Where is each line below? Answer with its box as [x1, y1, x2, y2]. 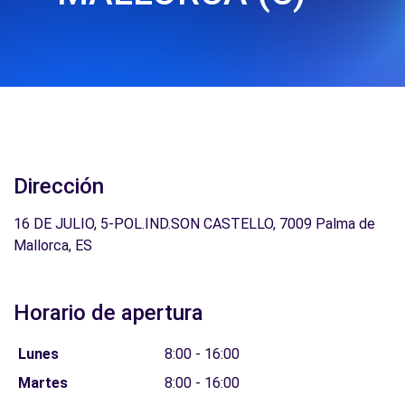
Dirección [14, 174, 104, 199]
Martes [17, 374, 68, 391]
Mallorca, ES [14, 237, 92, 254]
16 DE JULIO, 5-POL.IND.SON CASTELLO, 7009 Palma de [14, 215, 375, 232]
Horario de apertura [14, 300, 203, 325]
